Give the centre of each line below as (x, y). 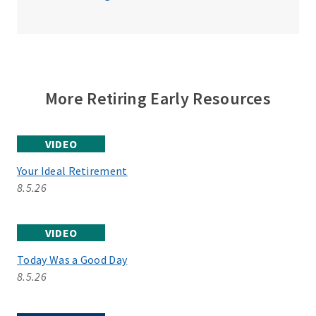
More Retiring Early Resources (158, 98)
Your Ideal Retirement (72, 171)
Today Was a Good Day (72, 260)
